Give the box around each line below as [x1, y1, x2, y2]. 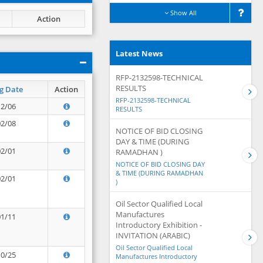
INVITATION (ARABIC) [116, 230, 190, 241]
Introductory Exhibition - [116, 220, 202, 230]
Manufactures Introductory [116, 252, 197, 261]
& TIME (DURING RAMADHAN [116, 168, 203, 177]
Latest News [116, 48, 163, 59]
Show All [168, 8, 197, 17]
